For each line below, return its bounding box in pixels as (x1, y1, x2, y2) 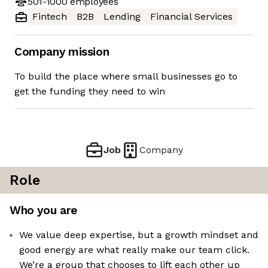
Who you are (10, 203, 77, 218)
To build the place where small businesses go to (14, 71, 237, 83)
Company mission (14, 45, 109, 59)
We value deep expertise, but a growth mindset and (19, 229, 258, 241)
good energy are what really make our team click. (19, 244, 249, 256)
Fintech (32, 11, 67, 23)
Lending (103, 11, 141, 23)
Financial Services (150, 11, 233, 23)
